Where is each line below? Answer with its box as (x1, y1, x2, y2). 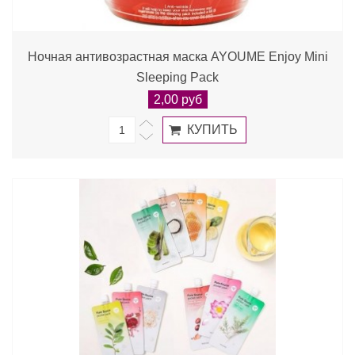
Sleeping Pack (136, 71, 219, 84)
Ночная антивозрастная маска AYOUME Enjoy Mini (27, 50, 328, 63)
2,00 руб (153, 93, 202, 106)
